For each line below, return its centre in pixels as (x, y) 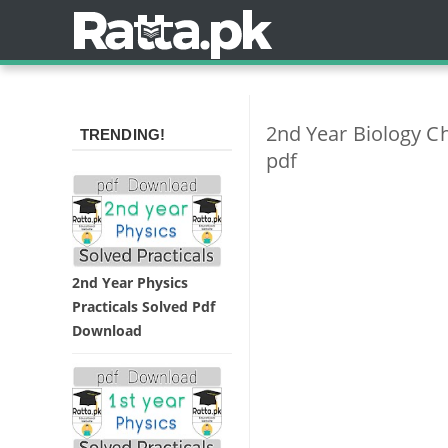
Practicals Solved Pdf (143, 306)
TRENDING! (122, 134)
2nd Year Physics (130, 282)
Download (107, 330)
